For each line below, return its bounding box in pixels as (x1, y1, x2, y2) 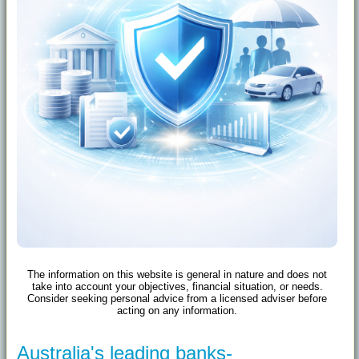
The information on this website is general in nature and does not (27, 268, 327, 281)
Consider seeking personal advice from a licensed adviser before (27, 292, 327, 305)
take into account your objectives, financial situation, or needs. (31, 280, 323, 293)
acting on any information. (117, 305, 237, 317)
